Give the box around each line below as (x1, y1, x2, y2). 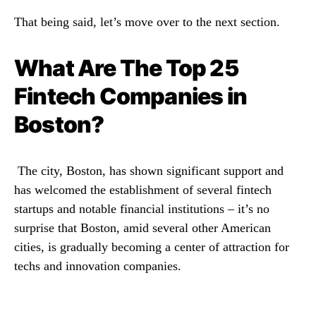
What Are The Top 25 (14, 54, 238, 82)
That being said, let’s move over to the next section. (14, 14, 280, 29)
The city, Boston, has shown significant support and (18, 163, 284, 178)
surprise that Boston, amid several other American (14, 220, 271, 235)
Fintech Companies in (14, 82, 248, 110)
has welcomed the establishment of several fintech (14, 182, 272, 197)
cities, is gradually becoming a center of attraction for (14, 239, 289, 254)
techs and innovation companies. (14, 258, 181, 273)
